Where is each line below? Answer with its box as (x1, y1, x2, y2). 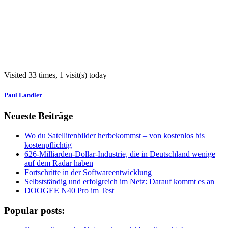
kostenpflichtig (24, 140, 72, 149)
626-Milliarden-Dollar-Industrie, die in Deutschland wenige (24, 149, 215, 158)
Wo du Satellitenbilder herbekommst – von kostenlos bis (24, 131, 205, 140)
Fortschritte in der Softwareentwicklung (24, 167, 152, 177)
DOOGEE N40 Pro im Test (24, 186, 114, 195)
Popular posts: (4, 205, 65, 216)
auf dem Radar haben (24, 158, 93, 167)
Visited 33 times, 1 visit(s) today (4, 70, 107, 79)
